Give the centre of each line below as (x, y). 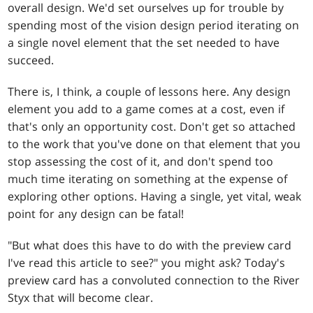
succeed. (31, 60)
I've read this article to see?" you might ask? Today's (147, 263)
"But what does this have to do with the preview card (150, 246)
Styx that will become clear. (81, 298)
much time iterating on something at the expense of (148, 179)
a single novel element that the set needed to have (144, 43)
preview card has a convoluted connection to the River (154, 281)
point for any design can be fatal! (96, 214)
